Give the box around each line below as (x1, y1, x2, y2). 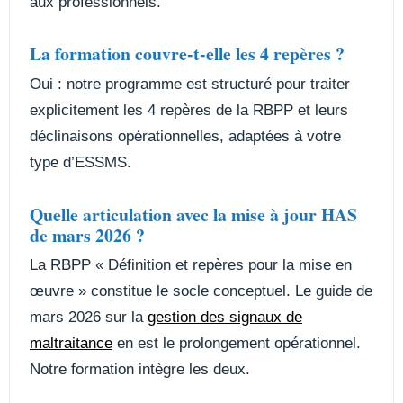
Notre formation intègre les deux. (30, 361, 250, 379)
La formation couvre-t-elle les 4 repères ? (30, 40, 345, 67)
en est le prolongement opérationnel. (112, 335, 361, 353)
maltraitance (30, 335, 112, 353)
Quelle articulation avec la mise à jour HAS (30, 201, 357, 228)
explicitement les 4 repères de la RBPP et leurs (30, 101, 348, 119)
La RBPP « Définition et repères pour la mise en (30, 256, 352, 274)
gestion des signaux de (148, 309, 302, 327)
